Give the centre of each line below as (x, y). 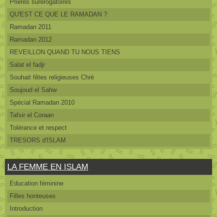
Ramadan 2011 (31, 27)
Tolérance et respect (38, 127)
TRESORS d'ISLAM (38, 140)
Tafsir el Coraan (32, 115)
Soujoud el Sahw (33, 90)
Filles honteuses (33, 196)
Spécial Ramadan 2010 (42, 102)
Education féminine (37, 183)
